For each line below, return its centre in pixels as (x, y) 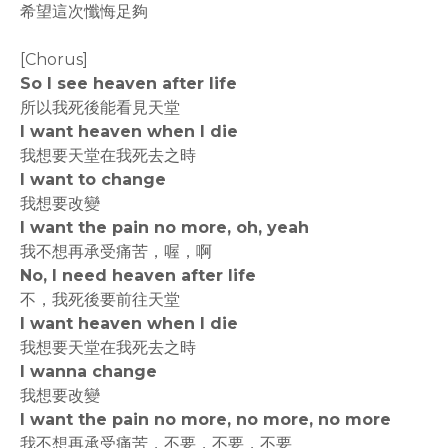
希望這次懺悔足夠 (84, 11)
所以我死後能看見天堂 (100, 107)
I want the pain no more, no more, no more (205, 419)
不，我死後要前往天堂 (100, 299)
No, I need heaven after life (138, 275)
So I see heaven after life (128, 83)
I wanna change (88, 371)
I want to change (93, 179)
